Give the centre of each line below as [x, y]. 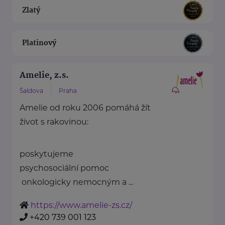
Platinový [39, 43]
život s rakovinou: [54, 122]
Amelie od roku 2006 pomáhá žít [85, 108]
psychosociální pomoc [64, 168]
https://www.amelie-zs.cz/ [81, 205]
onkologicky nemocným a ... [76, 182]
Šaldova [31, 91]
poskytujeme [47, 154]
